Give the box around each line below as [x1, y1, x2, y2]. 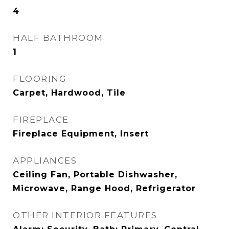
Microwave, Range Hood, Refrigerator [13, 184, 196, 193]
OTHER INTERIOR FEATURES [13, 210, 157, 220]
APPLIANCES [13, 155, 77, 166]
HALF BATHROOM [13, 33, 103, 43]
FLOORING [13, 74, 66, 84]
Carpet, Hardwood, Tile [13, 88, 126, 98]
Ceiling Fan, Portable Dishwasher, [13, 170, 177, 179]
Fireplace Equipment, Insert [13, 129, 149, 139]
